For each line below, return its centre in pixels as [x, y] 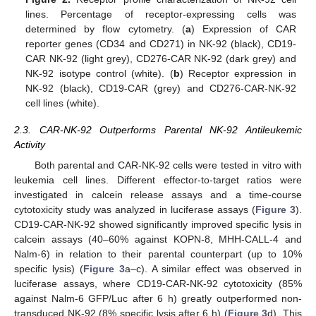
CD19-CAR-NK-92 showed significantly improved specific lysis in [158, 224]
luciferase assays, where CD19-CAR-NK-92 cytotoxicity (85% [158, 283]
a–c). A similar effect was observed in [213, 268]
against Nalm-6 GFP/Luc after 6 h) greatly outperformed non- [158, 298]
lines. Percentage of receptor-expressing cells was [161, 14]
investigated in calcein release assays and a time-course [158, 194]
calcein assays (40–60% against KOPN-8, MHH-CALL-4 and [158, 239]
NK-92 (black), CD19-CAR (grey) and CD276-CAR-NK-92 [161, 89]
